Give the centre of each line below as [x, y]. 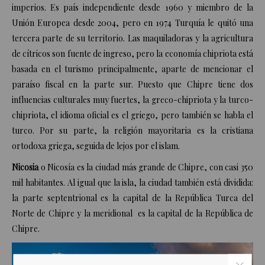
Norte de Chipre [43, 214]
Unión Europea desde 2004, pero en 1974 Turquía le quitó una [132, 23]
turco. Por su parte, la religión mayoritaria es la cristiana [132, 131]
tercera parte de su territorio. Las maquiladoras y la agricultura [132, 38]
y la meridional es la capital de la [140, 214]
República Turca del [214, 198]
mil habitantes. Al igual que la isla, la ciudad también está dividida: [132, 183]
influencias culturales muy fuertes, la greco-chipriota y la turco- [132, 100]
